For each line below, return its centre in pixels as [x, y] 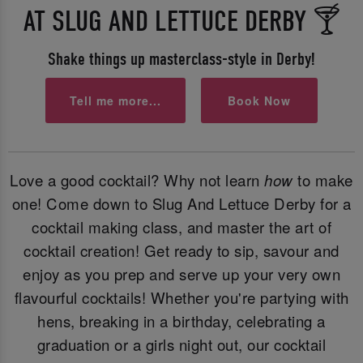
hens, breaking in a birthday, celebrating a [181, 320]
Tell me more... [115, 101]
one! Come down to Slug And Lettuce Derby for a [181, 203]
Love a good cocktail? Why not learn [137, 179]
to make [323, 179]
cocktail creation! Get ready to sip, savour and [181, 250]
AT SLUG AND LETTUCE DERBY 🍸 [181, 21]
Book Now [259, 101]
